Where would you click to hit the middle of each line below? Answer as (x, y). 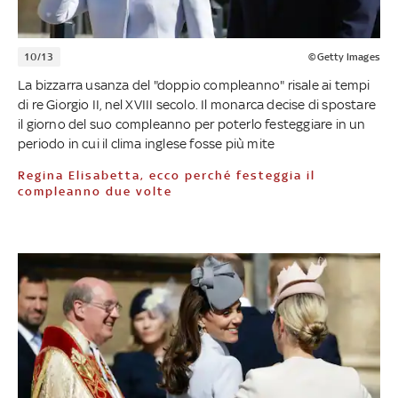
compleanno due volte (95, 191)
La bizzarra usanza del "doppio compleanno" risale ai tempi (194, 84)
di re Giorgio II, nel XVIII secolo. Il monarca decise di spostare (197, 104)
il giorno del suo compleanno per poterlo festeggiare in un (192, 123)
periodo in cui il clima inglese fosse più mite (147, 143)
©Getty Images (344, 56)
